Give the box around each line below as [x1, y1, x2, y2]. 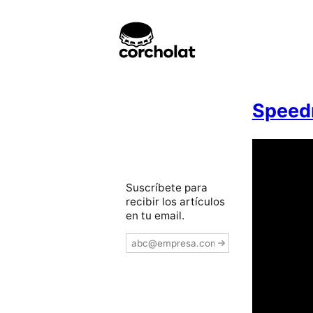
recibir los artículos [126, 194, 225, 208]
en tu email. [126, 208, 184, 222]
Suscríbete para [126, 180, 208, 194]
